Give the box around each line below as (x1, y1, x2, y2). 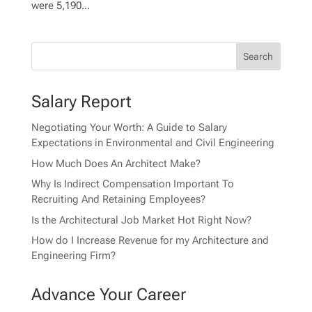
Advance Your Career (31, 285, 186, 305)
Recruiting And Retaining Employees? (31, 193, 205, 206)
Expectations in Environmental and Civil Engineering (31, 136, 274, 150)
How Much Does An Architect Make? (31, 157, 201, 170)
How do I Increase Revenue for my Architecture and (31, 234, 269, 247)
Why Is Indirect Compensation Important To (31, 178, 234, 191)
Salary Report (31, 92, 132, 112)
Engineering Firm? (31, 249, 116, 263)
